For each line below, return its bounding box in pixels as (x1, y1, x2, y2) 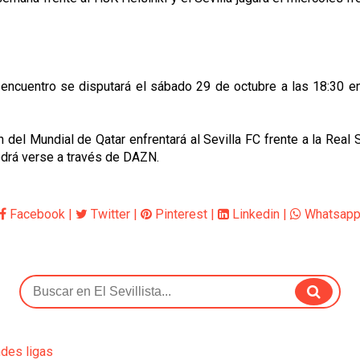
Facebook (6, 207, 65, 222)
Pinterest (152, 207, 207, 222)
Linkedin (229, 207, 280, 222)
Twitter (88, 207, 130, 222)
